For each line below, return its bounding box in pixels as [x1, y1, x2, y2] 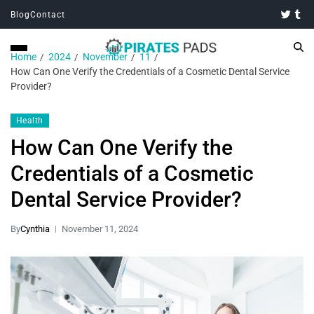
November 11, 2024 [62, 224, 138, 234]
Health [16, 116, 43, 125]
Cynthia [20, 224, 50, 234]
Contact [30, 9, 65, 20]
